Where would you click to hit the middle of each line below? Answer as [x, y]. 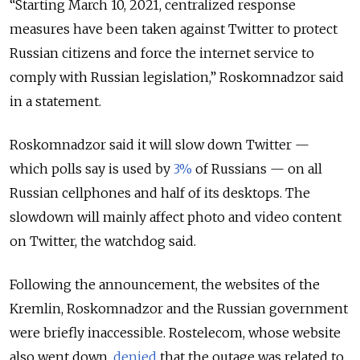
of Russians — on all [257, 169]
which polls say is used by [92, 169]
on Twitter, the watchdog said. [103, 241]
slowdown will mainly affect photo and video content [176, 217]
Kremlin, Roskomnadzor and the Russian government [179, 309]
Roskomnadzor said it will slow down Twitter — [160, 145]
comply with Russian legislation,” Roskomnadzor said [177, 78]
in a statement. [55, 102]
